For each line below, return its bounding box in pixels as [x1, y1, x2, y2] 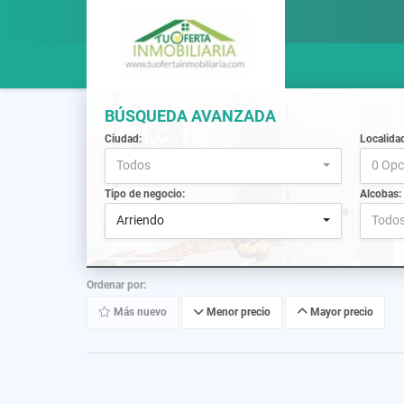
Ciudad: [105, 133, 142, 145]
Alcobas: [360, 187, 401, 200]
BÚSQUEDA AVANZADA [105, 106, 276, 125]
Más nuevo [111, 306, 167, 319]
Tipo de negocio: [105, 187, 185, 200]
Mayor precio [308, 306, 373, 319]
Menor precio [204, 306, 271, 319]
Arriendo [116, 213, 164, 228]
